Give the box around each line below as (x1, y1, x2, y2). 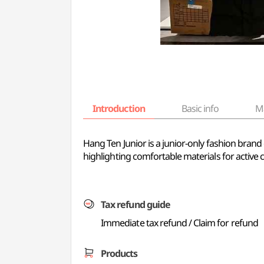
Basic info (181, 102, 219, 115)
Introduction (93, 102, 145, 115)
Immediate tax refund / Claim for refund (101, 216, 258, 229)
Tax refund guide (101, 198, 170, 211)
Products (101, 247, 138, 260)
